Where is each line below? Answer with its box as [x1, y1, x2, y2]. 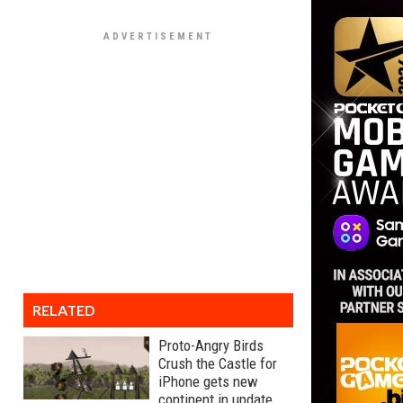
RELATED [32, 301, 95, 318]
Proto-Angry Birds [158, 336, 264, 354]
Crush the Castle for [158, 354, 277, 372]
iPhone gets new [158, 372, 258, 390]
